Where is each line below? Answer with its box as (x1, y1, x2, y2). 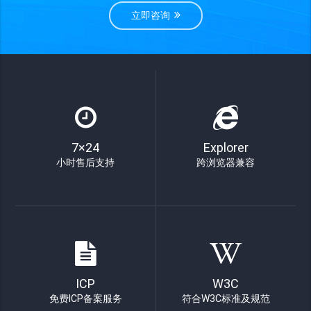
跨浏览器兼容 (196, 156, 255, 168)
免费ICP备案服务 (49, 292, 122, 304)
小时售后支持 (56, 156, 115, 168)
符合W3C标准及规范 (181, 292, 270, 304)
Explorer (203, 140, 249, 155)
